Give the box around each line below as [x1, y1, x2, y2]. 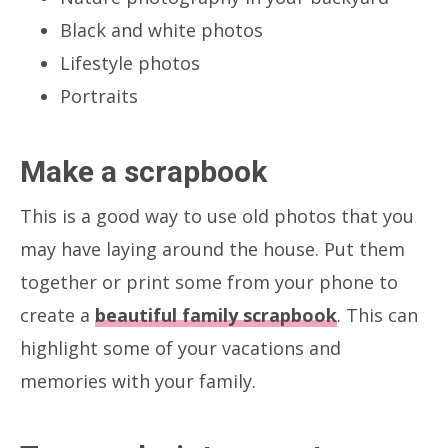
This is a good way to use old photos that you [20, 203, 414, 228]
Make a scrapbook [20, 153, 267, 189]
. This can [337, 302, 418, 327]
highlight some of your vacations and [20, 335, 341, 360]
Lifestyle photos [60, 50, 200, 75]
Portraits [60, 83, 138, 108]
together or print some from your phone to [20, 269, 398, 294]
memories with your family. [20, 368, 256, 393]
